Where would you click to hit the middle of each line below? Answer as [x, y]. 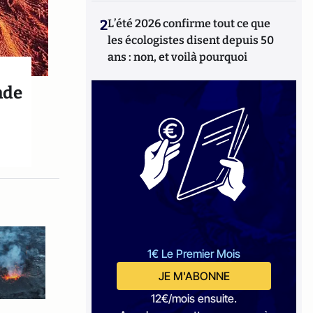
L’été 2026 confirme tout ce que [189, 23]
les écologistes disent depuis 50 [191, 40]
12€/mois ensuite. [194, 298]
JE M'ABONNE [194, 276]
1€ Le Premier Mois [194, 254]
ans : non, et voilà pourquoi [178, 57]
